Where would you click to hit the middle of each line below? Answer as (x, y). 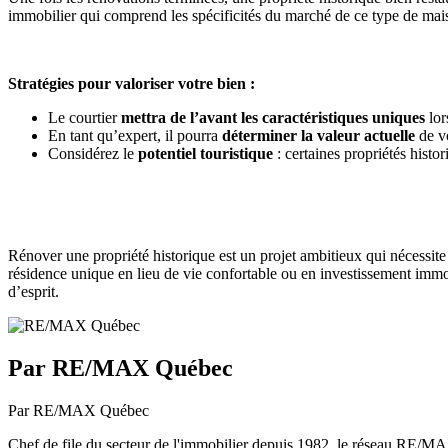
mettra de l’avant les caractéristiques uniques (273, 117)
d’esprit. (33, 291)
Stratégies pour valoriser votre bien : (131, 83)
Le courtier (84, 117)
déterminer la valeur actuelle (318, 135)
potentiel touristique (205, 153)
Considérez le (93, 153)
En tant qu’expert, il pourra (135, 135)
